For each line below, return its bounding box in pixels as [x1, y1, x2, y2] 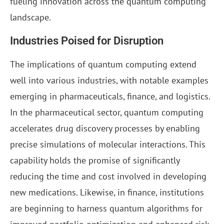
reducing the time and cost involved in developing [10, 170, 206, 182]
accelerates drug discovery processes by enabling [10, 122, 200, 134]
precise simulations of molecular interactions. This [10, 138, 205, 150]
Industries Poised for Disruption [10, 34, 163, 47]
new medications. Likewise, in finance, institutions [10, 186, 204, 198]
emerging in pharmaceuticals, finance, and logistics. [10, 90, 210, 102]
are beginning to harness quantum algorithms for [10, 202, 202, 214]
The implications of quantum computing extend [10, 58, 196, 70]
